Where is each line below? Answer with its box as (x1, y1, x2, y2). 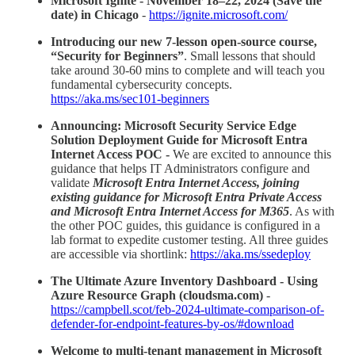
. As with (289, 204, 334, 218)
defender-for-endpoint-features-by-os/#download (51, 316, 294, 330)
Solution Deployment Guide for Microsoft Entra (51, 132, 307, 147)
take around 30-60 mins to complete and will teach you (51, 63, 325, 77)
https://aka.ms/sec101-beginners (51, 91, 209, 105)
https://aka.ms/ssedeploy (190, 246, 311, 261)
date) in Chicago (51, 7, 139, 21)
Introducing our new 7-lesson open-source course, (51, 34, 317, 48)
